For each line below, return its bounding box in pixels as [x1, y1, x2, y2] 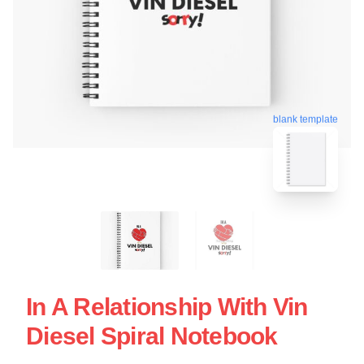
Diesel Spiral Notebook [26, 322, 278, 349]
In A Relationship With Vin [26, 292, 308, 320]
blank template [273, 110, 338, 123]
